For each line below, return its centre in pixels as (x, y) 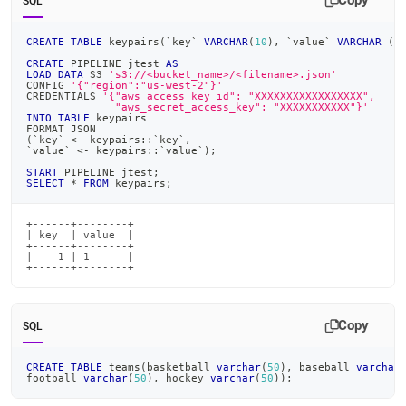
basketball (182, 367)
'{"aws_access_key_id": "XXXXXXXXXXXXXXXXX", (239, 96)
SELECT (45, 183)
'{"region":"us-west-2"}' (147, 85)
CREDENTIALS (64, 96)
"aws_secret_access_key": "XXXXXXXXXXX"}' (198, 107)
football (55, 378)
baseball (324, 367)
